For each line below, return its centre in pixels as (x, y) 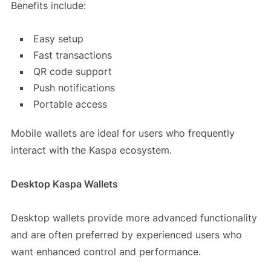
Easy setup (58, 39)
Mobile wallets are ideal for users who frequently (122, 133)
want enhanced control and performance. (106, 252)
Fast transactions (72, 55)
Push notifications (74, 88)
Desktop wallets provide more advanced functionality (134, 218)
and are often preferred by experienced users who (126, 235)
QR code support (72, 72)
